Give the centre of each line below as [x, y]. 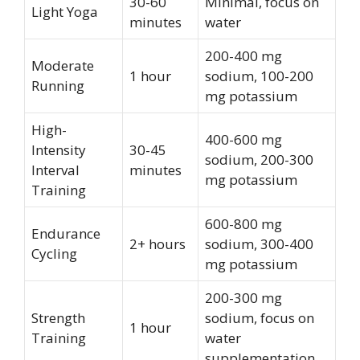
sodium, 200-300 [259, 160]
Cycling [54, 254]
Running [58, 86]
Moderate [63, 66]
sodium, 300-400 [259, 244]
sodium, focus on [260, 318]
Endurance [66, 234]
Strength [58, 318]
